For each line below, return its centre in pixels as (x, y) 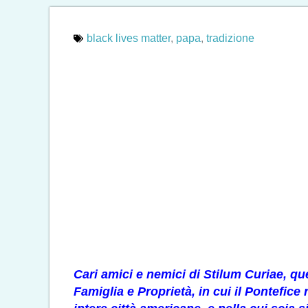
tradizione (230, 38)
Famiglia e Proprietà (133, 291)
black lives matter (129, 38)
